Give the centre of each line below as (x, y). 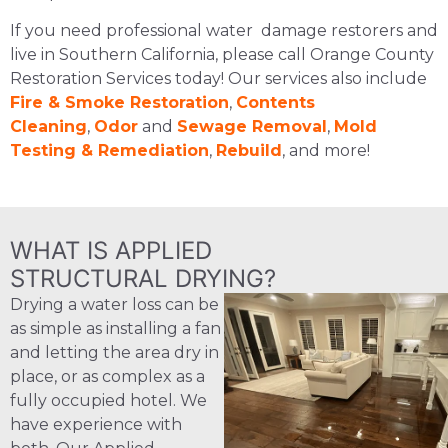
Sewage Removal (252, 126)
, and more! (326, 150)
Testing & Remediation (109, 150)
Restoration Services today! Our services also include (218, 78)
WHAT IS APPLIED (111, 251)
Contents (275, 102)
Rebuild (249, 150)
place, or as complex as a (107, 377)
